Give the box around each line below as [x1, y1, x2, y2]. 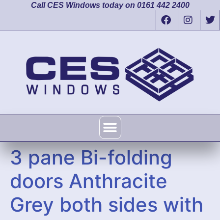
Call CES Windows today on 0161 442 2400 [30, 1, 190, 9]
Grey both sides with [10, 192, 203, 217]
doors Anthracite [10, 169, 167, 193]
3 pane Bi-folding [10, 145, 172, 169]
